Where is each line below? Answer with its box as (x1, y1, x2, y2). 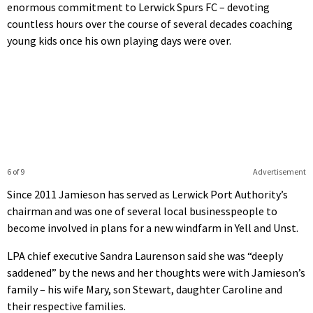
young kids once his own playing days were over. (7, 33, 231, 48)
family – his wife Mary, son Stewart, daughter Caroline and (7, 282, 282, 296)
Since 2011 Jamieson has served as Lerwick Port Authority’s (7, 187, 288, 201)
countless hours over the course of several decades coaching (7, 16, 293, 31)
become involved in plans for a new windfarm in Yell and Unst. (7, 220, 298, 235)
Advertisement (252, 166, 306, 177)
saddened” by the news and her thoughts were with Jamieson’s (7, 265, 305, 279)
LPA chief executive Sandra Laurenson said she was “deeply (7, 248, 283, 263)
